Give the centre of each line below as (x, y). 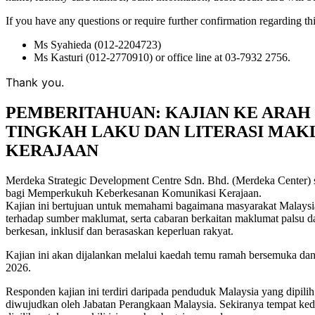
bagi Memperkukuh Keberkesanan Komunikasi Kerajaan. (134, 193)
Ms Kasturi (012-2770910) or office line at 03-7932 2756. (162, 57)
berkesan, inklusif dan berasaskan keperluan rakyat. (120, 231)
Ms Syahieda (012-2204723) (97, 44)
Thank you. (35, 82)
